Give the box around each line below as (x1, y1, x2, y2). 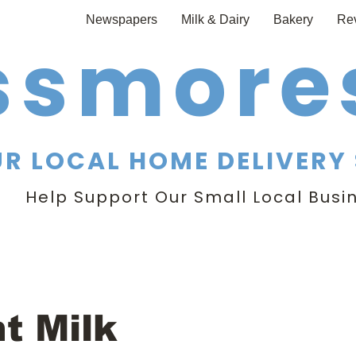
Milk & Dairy (181, 13, 250, 26)
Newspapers (86, 13, 157, 26)
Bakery (273, 13, 313, 26)
